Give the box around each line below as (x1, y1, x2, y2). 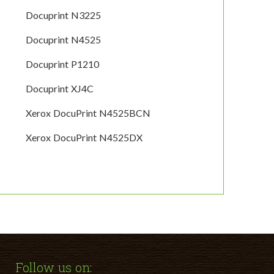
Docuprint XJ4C (26, 83, 94, 95)
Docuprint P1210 (26, 58, 100, 70)
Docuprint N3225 (26, 9, 102, 21)
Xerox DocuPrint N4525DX (26, 131, 143, 144)
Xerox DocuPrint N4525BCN (26, 107, 151, 119)
